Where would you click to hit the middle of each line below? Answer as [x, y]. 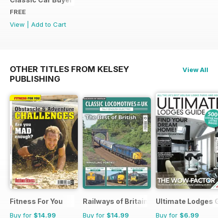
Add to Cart [49, 24]
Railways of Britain [115, 201]
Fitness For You [36, 201]
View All [195, 69]
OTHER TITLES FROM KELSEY [69, 69]
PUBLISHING [35, 79]
